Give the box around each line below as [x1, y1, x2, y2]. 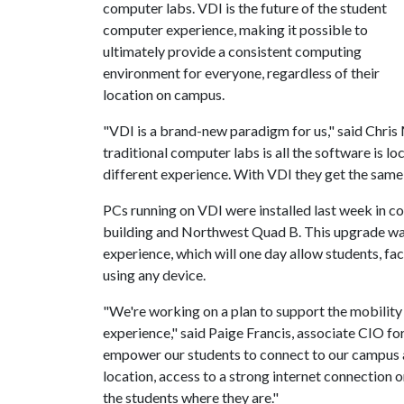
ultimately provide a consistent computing [103, 41, 362, 60]
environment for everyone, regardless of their [103, 63, 380, 81]
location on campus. [103, 85, 227, 103]
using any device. [103, 265, 206, 283]
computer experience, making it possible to [103, 20, 368, 38]
